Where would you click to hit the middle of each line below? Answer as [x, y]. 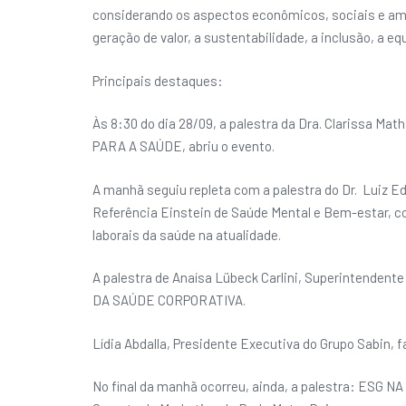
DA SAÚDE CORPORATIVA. [169, 300]
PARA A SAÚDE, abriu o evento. [184, 146]
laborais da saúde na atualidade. [187, 234]
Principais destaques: [158, 80]
